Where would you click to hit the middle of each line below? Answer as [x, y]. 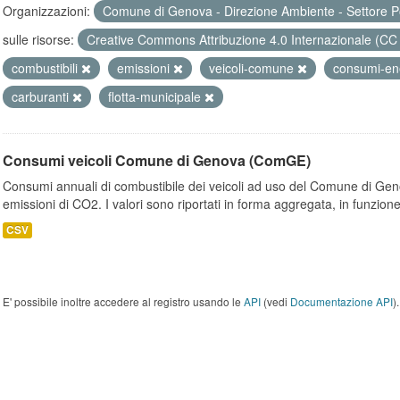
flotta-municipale [156, 96]
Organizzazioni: [46, 11]
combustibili [46, 68]
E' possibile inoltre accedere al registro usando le [123, 301]
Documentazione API [342, 301]
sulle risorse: [38, 39]
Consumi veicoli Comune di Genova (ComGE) [157, 160]
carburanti [42, 96]
